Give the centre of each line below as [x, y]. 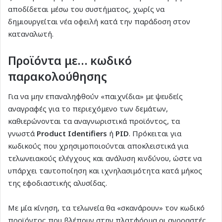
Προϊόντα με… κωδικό [70, 61]
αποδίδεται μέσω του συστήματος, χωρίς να [86, 9]
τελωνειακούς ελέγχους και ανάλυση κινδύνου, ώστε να [105, 158]
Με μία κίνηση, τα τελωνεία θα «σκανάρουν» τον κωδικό [106, 207]
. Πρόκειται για [155, 133]
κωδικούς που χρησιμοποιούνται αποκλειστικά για [98, 145]
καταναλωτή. [31, 34]
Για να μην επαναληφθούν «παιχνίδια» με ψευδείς [95, 96]
